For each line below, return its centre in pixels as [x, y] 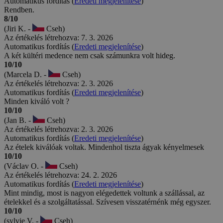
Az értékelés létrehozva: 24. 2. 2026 [60, 175]
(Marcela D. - [26, 74]
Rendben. [19, 9]
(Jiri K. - [18, 28]
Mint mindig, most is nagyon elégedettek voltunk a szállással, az [104, 193]
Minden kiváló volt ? [37, 101]
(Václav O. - [25, 166]
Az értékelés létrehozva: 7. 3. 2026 [58, 37]
